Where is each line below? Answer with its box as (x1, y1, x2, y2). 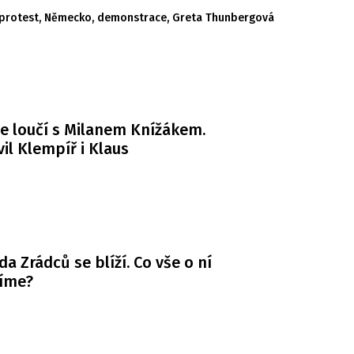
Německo (44, 11, 92, 25)
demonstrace (97, 11, 167, 25)
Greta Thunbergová (172, 11, 274, 25)
